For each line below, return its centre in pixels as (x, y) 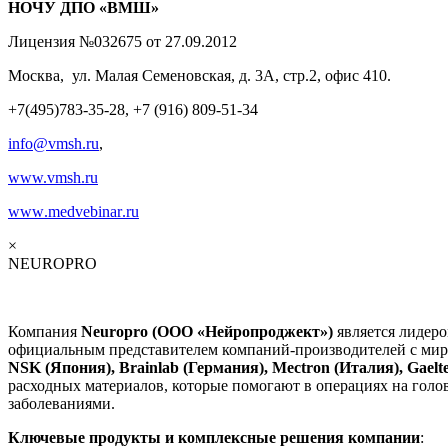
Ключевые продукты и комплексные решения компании (214, 437)
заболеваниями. (61, 403)
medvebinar (85, 211)
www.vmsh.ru (53, 177)
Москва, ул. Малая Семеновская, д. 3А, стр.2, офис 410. (199, 75)
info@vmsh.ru (53, 143)
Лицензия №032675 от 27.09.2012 (122, 41)
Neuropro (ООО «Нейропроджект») (209, 331)
